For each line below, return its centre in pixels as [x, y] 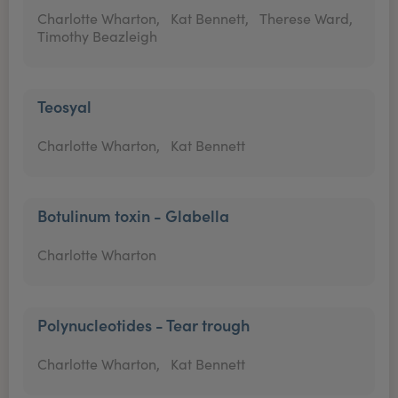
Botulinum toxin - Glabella [133, 215]
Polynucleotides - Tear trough [143, 325]
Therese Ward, [306, 18]
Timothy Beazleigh [97, 36]
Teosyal [64, 106]
